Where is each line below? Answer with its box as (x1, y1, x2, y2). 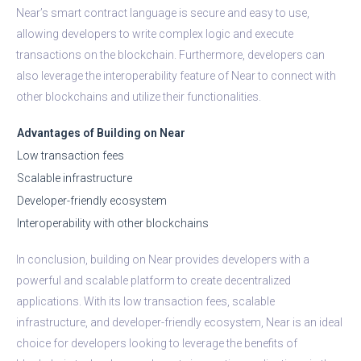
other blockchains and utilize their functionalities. (16, 89, 261, 103)
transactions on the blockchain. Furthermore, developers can (16, 48, 325, 61)
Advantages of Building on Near (17, 126, 185, 139)
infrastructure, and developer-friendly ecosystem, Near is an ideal (16, 315, 342, 329)
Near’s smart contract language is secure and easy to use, (16, 6, 309, 19)
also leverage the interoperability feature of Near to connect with (16, 68, 336, 82)
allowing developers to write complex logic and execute (16, 27, 293, 40)
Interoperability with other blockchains (17, 216, 209, 230)
